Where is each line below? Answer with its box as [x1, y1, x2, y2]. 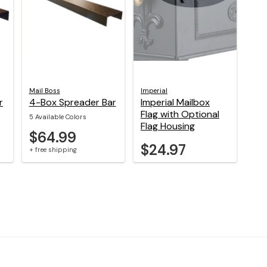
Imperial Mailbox [141, 95, 210, 108]
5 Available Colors [29, 112, 86, 121]
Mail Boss [29, 86, 60, 95]
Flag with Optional [141, 107, 219, 120]
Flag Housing [141, 119, 195, 132]
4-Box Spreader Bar [29, 95, 116, 108]
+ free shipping [29, 145, 77, 154]
